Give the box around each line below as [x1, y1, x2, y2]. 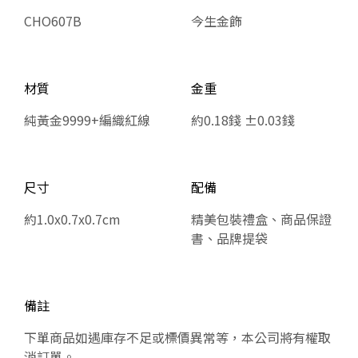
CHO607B [24, 10, 82, 30]
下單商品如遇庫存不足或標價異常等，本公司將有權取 [24, 327, 331, 347]
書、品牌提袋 [191, 228, 268, 248]
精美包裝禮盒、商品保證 [191, 209, 332, 229]
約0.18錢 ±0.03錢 [191, 109, 295, 129]
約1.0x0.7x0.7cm [24, 209, 121, 229]
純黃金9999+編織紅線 [24, 109, 150, 129]
